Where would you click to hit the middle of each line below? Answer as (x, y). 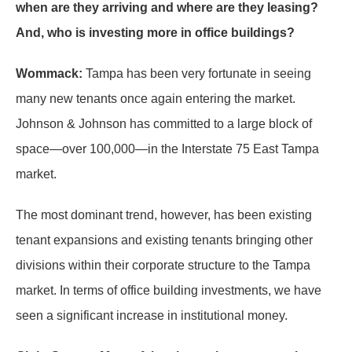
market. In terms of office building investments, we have (169, 290)
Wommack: (49, 73)
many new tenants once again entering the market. (156, 99)
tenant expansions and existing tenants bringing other (164, 240)
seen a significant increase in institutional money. (152, 315)
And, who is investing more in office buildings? (155, 33)
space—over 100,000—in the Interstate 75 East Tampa (167, 149)
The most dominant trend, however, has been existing (164, 215)
